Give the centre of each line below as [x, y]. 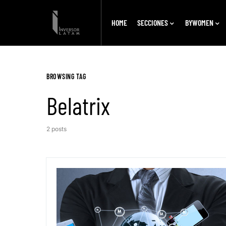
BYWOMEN [199, 22]
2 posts [56, 129]
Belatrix [78, 105]
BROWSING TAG [66, 76]
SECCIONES [152, 22]
